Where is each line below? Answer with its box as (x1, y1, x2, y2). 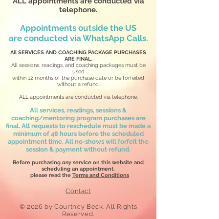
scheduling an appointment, (42, 166, 115, 172)
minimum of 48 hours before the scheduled (13, 130, 144, 137)
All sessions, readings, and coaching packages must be (11, 62, 146, 68)
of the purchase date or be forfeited (55, 75, 144, 81)
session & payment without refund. (26, 146, 131, 153)
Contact (66, 187, 91, 195)
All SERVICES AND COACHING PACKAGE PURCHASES (10, 49, 146, 56)
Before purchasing (13, 159, 62, 166)
